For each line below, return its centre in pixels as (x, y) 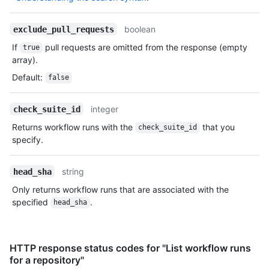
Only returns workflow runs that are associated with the (120, 189)
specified (31, 202)
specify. (28, 139)
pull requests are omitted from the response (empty (146, 47)
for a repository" (47, 260)
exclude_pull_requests (63, 29)
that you (218, 127)
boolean (140, 29)
